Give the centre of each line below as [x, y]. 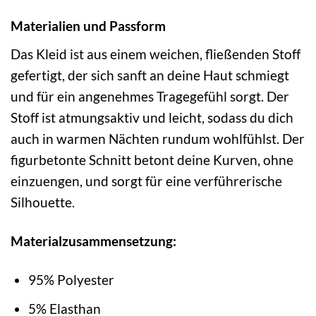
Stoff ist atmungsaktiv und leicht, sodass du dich [152, 117]
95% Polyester [71, 279]
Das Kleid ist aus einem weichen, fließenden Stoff [156, 54]
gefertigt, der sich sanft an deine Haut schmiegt [150, 75]
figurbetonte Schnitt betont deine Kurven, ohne [152, 159]
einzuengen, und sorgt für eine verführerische [146, 181]
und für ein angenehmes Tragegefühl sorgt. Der [150, 96]
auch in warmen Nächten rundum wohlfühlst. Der [158, 138]
